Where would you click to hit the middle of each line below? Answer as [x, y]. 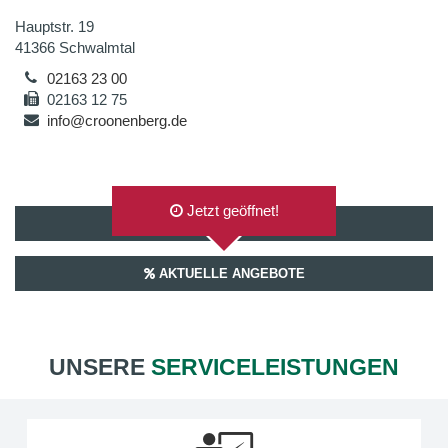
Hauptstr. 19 [54, 26]
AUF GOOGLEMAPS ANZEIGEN [224, 223]
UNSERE [100, 367]
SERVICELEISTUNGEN [275, 367]
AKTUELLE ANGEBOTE [229, 273]
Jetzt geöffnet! [230, 210]
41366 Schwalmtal [75, 47]
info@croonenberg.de [117, 120]
